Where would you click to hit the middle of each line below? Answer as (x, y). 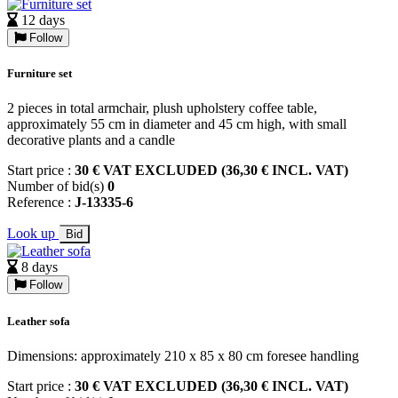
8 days (40, 267)
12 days (43, 20)
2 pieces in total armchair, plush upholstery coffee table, (162, 108)
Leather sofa (39, 321)
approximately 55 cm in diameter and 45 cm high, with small (177, 124)
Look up (33, 234)
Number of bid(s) (57, 187)
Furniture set (40, 74)
